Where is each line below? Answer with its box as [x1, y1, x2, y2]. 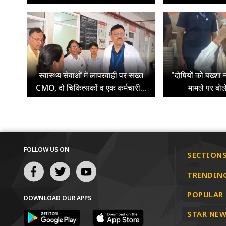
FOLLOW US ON [24, 145, 70, 155]
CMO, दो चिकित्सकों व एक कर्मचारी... [35, 82, 146, 94]
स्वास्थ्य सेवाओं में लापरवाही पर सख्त [38, 69, 143, 82]
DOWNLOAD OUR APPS [24, 194, 91, 203]
